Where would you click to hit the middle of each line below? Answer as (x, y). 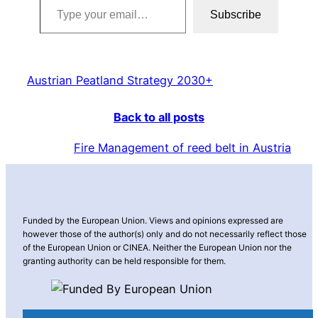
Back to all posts (159, 117)
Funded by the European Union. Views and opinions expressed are (153, 221)
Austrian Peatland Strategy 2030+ (120, 81)
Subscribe (236, 15)
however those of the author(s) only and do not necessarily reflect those (165, 234)
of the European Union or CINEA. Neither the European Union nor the (157, 248)
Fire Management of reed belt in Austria (182, 147)
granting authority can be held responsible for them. (124, 261)
